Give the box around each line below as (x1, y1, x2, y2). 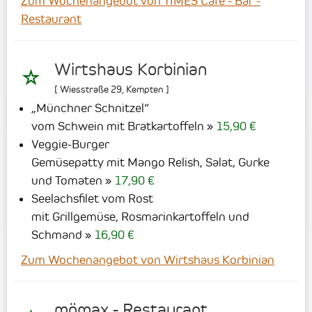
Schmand (31, 227, 82, 242)
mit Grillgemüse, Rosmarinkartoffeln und (31, 209, 249, 224)
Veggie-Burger (31, 136, 109, 151)
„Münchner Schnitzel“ (31, 100, 149, 115)
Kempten (126, 83, 164, 95)
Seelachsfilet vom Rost (31, 191, 153, 205)
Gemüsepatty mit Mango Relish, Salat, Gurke (31, 155, 270, 169)
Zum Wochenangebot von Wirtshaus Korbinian (21, 252, 274, 267)
